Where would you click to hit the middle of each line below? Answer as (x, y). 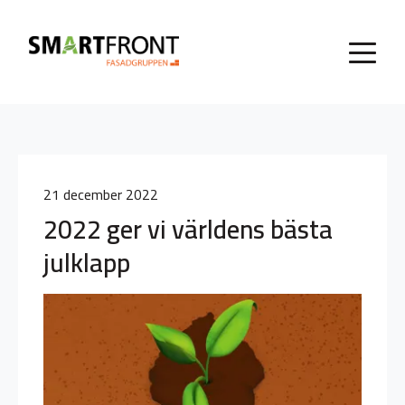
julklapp (87, 263)
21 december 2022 (101, 194)
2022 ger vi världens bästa (188, 229)
